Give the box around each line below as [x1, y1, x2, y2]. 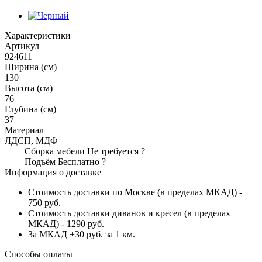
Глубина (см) [5, 104, 56, 114]
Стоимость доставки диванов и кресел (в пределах [28, 208, 230, 218]
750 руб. [28, 197, 61, 208]
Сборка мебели [25, 146, 87, 156]
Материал [5, 125, 44, 135]
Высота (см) [5, 82, 53, 93]
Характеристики [5, 30, 71, 40]
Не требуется [87, 146, 139, 156]
